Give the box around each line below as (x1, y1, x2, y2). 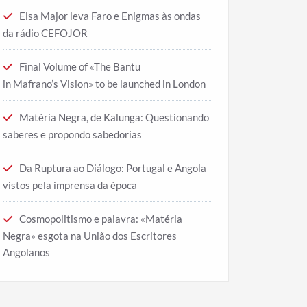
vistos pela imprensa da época (3, 178, 137, 191)
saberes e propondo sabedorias (3, 127, 142, 140)
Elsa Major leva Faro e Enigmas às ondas (19, 9, 201, 22)
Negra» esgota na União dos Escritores (3, 229, 177, 242)
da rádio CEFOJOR (3, 26, 88, 39)
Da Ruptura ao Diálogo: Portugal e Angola (19, 161, 206, 174)
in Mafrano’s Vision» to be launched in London (3, 77, 206, 90)
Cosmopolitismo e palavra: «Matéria (19, 212, 182, 225)
